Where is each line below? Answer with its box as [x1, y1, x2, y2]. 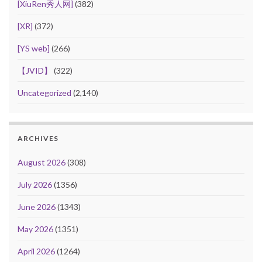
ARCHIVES [18, 133, 58, 143]
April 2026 [18, 246, 55, 256]
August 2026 [18, 157, 65, 167]
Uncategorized [18, 87, 71, 98]
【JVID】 [18, 65, 52, 75]
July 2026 [18, 179, 52, 189]
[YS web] [18, 43, 50, 53]
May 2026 [18, 223, 53, 234]
